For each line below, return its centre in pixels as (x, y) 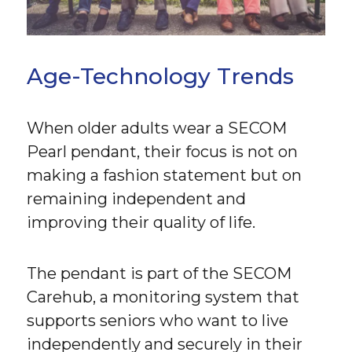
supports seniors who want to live (158, 321)
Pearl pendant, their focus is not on (163, 152)
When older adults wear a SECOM (157, 128)
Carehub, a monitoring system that (163, 297)
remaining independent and (137, 199)
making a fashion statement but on (165, 176)
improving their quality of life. (141, 223)
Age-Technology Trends (161, 77)
